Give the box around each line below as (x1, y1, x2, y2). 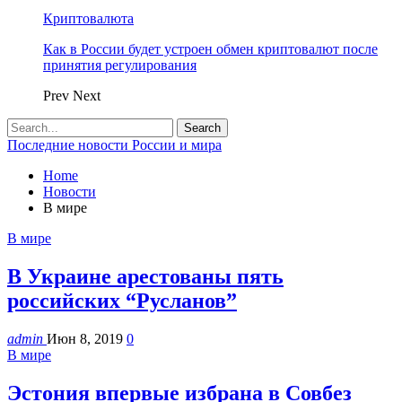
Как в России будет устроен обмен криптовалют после (43, 41, 378, 57)
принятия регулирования (43, 57, 197, 73)
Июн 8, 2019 (47, 330, 123, 346)
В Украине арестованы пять (7, 264, 284, 288)
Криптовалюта (43, 11, 134, 26)
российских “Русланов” (7, 288, 237, 312)
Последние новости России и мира (7, 137, 222, 153)
